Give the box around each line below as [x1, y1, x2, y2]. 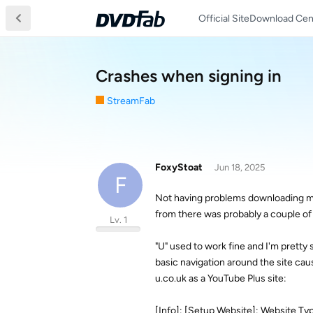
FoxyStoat [155, 161, 203, 173]
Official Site [198, 12, 249, 24]
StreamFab [107, 95, 155, 107]
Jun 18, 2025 [214, 162, 265, 173]
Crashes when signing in [96, 66, 282, 86]
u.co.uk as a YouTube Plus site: [155, 272, 286, 284]
